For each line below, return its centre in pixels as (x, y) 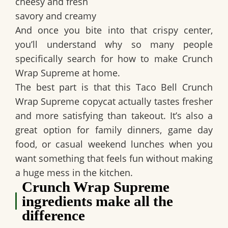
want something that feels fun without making (114, 159)
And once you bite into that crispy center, (114, 30)
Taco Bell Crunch (174, 87)
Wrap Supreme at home (66, 73)
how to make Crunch (165, 59)
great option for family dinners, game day (114, 130)
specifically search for (66, 59)
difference (54, 216)
